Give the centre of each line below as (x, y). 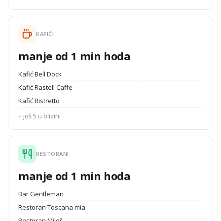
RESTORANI (53, 154)
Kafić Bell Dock (40, 74)
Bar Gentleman (41, 194)
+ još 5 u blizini (39, 116)
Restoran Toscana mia (52, 207)
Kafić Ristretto (39, 101)
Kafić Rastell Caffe (45, 87)
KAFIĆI (45, 34)
